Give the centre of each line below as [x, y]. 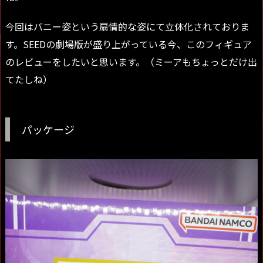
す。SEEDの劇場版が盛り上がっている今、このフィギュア [129, 44]
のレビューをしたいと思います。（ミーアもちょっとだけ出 [131, 61]
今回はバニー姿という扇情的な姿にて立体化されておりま [127, 26]
